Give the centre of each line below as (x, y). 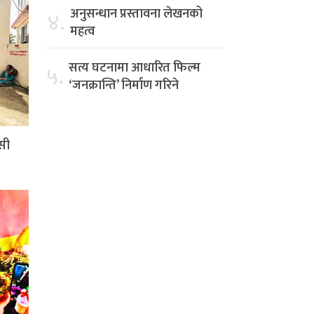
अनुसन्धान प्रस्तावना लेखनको (136, 14)
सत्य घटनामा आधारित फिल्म (135, 68)
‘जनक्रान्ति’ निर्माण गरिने (124, 86)
